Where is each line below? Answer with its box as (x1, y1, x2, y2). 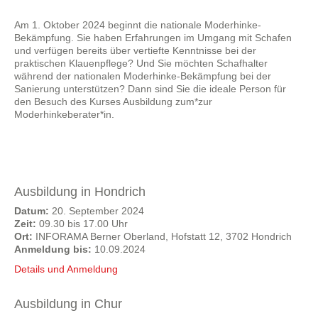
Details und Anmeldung (14, 263, 118, 275)
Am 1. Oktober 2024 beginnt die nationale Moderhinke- (14, 19, 261, 31)
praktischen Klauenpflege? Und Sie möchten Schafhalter (14, 57, 268, 69)
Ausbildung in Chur (14, 297, 122, 311)
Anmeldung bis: (14, 243, 94, 255)
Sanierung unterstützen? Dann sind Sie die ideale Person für (14, 83, 286, 94)
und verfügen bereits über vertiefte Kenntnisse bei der (14, 45, 256, 56)
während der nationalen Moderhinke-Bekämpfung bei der (14, 70, 271, 82)
